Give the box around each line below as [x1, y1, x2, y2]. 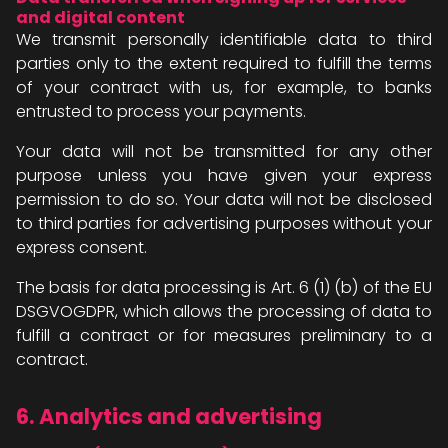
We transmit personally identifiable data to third [16, 28, 432, 51]
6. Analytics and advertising [16, 402, 322, 431]
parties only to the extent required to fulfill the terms [16, 52, 432, 75]
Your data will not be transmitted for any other [16, 140, 432, 163]
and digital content [16, 6, 185, 29]
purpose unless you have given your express [16, 164, 432, 187]
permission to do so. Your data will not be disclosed [16, 188, 432, 211]
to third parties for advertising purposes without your [16, 212, 432, 235]
